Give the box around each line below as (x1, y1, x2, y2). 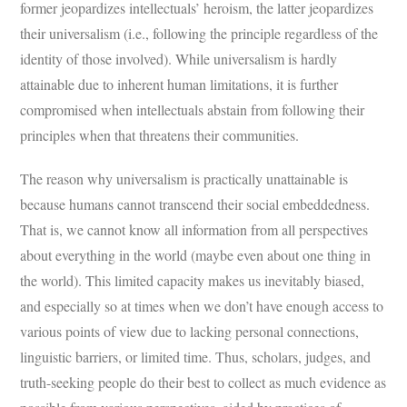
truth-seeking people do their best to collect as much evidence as (20, 372, 387, 392)
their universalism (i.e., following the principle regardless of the (20, 23, 379, 43)
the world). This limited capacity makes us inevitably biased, (20, 270, 365, 290)
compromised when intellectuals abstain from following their (20, 99, 365, 119)
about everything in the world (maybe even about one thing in (20, 244, 372, 264)
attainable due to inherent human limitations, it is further (20, 74, 339, 94)
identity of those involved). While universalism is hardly (20, 48, 338, 68)
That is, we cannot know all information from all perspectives (20, 219, 369, 239)
